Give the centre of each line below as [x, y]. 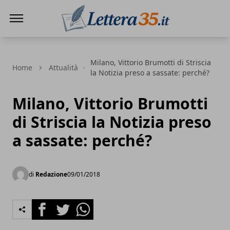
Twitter [66, 205]
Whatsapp [92, 205]
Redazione [51, 174]
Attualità [63, 68]
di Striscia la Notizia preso [112, 122]
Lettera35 [78, 39]
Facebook [50, 205]
